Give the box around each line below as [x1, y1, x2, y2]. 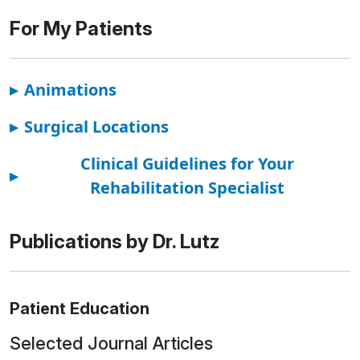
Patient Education [10, 298, 149, 318]
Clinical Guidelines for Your [80, 152, 294, 174]
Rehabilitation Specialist [90, 176, 284, 198]
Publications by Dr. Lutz [10, 229, 219, 253]
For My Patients [10, 16, 153, 40]
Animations [24, 78, 117, 100]
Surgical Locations [24, 115, 169, 137]
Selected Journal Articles [10, 332, 213, 354]
